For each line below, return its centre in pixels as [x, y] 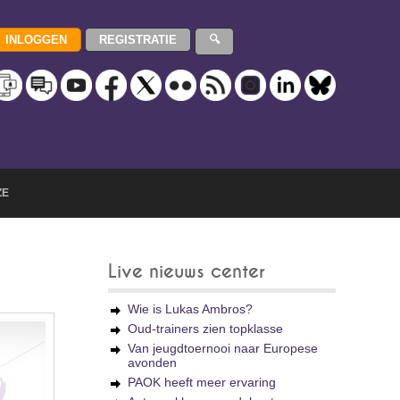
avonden [152, 362]
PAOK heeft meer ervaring [202, 382]
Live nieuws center [187, 272]
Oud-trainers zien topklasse [205, 329]
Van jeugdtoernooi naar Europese [223, 348]
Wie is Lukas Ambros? [190, 309]
